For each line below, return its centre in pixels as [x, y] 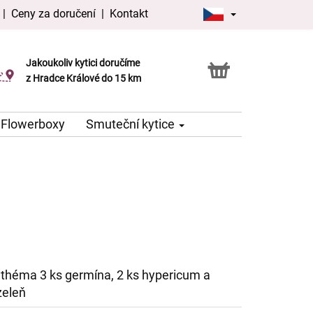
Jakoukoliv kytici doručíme [83, 63]
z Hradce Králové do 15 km [84, 79]
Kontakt [129, 14]
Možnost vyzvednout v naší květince [104, 71]
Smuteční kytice [132, 124]
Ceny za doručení [54, 14]
